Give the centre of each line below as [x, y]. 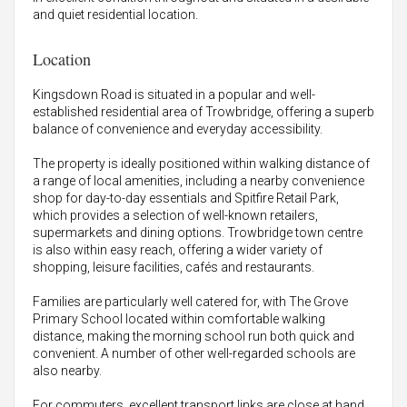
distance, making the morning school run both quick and [194, 337]
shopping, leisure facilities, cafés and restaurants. [174, 268]
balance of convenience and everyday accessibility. [178, 129]
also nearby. [67, 371]
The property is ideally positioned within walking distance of [201, 164]
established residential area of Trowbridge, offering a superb [203, 112]
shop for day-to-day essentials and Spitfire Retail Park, [186, 199]
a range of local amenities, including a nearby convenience [199, 181]
